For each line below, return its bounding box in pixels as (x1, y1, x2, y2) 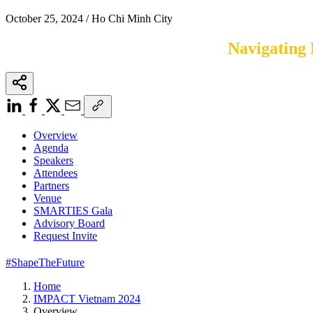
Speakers (34, 154, 73, 166)
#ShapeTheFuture (6, 256, 85, 268)
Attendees (34, 166, 78, 179)
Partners (34, 179, 69, 191)
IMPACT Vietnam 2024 (34, 292, 140, 305)
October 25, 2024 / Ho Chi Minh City (6, 12, 173, 24)
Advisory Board (34, 217, 105, 229)
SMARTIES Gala (34, 204, 112, 217)
